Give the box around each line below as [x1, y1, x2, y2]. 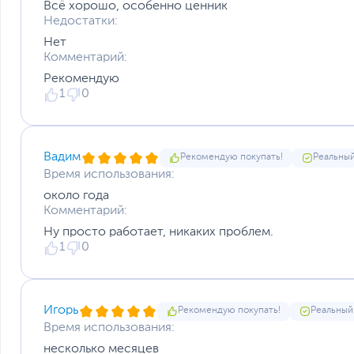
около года [43, 189, 109, 202]
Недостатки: [43, 14, 118, 28]
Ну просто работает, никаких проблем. [43, 225, 273, 239]
